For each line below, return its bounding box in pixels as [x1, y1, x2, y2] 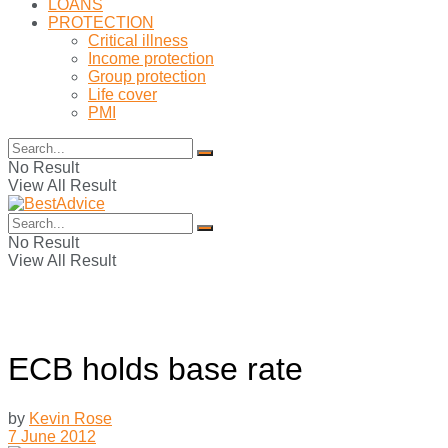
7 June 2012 [8, 427, 96, 445]
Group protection [88, 68, 206, 85]
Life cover [88, 86, 157, 103]
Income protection [88, 50, 214, 67]
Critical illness [88, 32, 188, 49]
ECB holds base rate [8, 351, 303, 388]
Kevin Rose [29, 409, 112, 427]
